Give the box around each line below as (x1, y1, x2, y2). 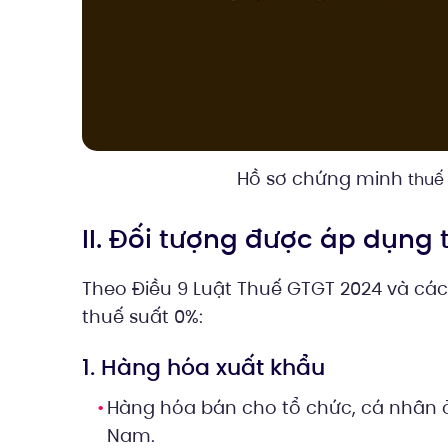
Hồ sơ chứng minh (236, 166, 408, 192)
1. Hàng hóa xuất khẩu (82, 352, 325, 384)
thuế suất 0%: (82, 304, 203, 330)
